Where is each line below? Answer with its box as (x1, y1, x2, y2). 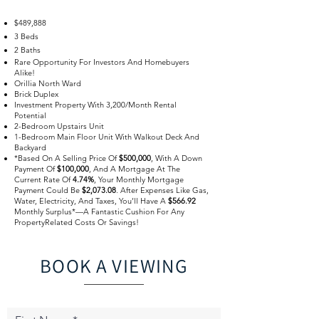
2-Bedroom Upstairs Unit (14, 121, 104, 131)
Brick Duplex (14, 89, 58, 99)
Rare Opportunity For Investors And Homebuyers (14, 57, 189, 67)
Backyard (14, 142, 46, 152)
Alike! (14, 68, 35, 78)
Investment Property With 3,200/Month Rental (14, 100, 177, 110)
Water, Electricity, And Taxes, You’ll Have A (14, 196, 168, 206)
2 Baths (14, 45, 41, 55)
